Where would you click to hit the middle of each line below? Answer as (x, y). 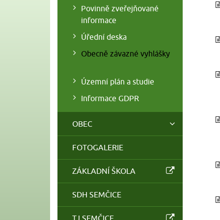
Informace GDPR (110, 98)
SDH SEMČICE (97, 195)
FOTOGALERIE (98, 147)
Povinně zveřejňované (120, 9)
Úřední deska (104, 37)
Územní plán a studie (117, 81)
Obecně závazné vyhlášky (125, 53)
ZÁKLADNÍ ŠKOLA (104, 171)
